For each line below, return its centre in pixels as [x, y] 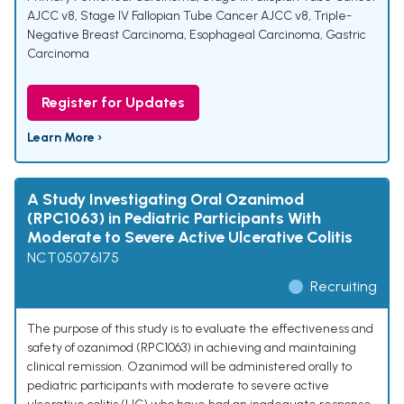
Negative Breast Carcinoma [106, 35]
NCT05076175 [73, 258]
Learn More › [64, 138]
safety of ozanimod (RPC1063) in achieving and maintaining [192, 348]
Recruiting [344, 287]
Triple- [333, 16]
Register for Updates [113, 103]
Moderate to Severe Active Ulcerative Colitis [190, 238]
